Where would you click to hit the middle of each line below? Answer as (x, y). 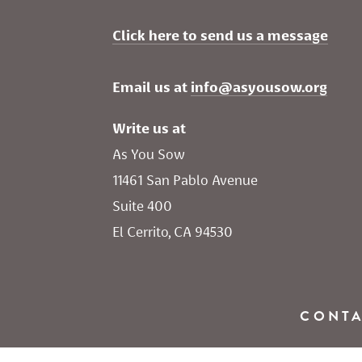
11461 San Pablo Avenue (187, 180)
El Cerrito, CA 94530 (173, 232)
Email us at (152, 87)
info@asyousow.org (259, 87)
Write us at (149, 128)
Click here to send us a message (220, 35)
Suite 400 (142, 206)
